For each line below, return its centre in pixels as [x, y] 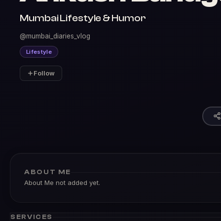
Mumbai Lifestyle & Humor [83, 18]
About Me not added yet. [62, 183]
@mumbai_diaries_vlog [55, 36]
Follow [44, 73]
